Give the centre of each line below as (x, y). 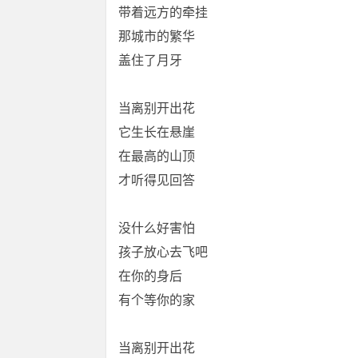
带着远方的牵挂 (163, 12)
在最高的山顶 (157, 156)
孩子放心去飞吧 (163, 252)
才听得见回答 (157, 180)
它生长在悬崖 (157, 132)
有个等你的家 (157, 300)
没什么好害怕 (157, 228)
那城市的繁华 (157, 36)
